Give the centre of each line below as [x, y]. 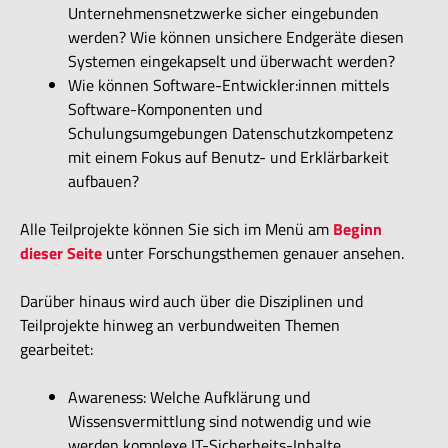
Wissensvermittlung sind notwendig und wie [219, 420]
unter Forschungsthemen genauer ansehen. [253, 252]
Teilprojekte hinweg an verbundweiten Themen [180, 324]
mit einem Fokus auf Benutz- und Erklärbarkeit [228, 156]
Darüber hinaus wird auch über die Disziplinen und [191, 300]
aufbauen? [103, 180]
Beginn [357, 228]
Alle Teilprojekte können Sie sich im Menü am [176, 228]
